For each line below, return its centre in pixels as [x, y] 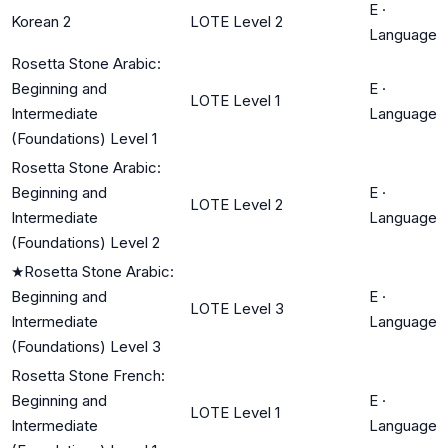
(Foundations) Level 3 [86, 346]
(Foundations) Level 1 [84, 138]
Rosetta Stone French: [88, 375]
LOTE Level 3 [237, 308]
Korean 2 [41, 21]
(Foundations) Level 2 [85, 242]
